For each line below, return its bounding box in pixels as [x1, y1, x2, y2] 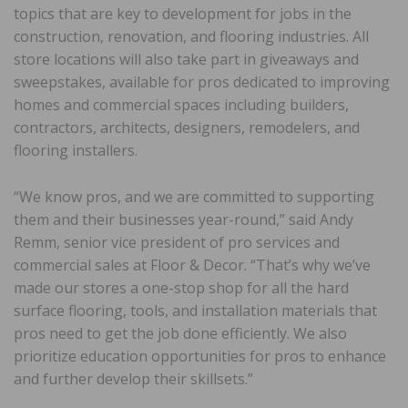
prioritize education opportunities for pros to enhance [14, 346, 386, 367]
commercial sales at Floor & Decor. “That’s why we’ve [14, 255, 371, 276]
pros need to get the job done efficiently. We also [14, 323, 347, 344]
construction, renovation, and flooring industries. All [14, 26, 369, 47]
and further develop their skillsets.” [14, 369, 253, 390]
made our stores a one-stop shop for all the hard [14, 278, 349, 299]
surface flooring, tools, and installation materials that [14, 301, 377, 321]
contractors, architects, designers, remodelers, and [14, 117, 360, 138]
